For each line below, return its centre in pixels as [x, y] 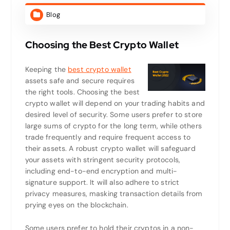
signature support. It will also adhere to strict [102, 182]
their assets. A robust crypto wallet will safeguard [110, 148]
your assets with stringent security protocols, [102, 159]
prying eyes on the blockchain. [76, 205]
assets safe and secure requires [80, 80]
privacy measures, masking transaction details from [114, 193]
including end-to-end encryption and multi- [101, 171]
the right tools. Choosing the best [82, 92]
